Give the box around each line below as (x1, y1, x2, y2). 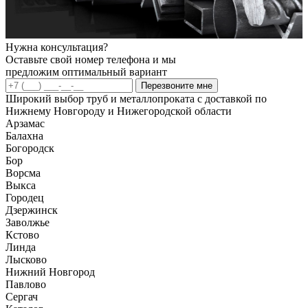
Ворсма (5, 166, 41, 179)
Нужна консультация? (5, 41, 108, 53)
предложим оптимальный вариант (5, 65, 167, 78)
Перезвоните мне (141, 80, 212, 91)
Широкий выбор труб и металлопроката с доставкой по (5, 92, 267, 104)
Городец (5, 191, 44, 203)
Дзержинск (5, 203, 58, 216)
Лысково (5, 253, 47, 265)
